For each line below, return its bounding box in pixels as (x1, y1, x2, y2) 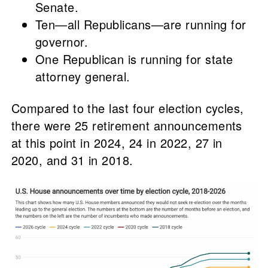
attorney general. (35, 68, 130, 86)
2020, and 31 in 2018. (11, 151, 133, 169)
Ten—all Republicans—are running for (35, 16, 246, 33)
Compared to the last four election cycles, (11, 99, 244, 117)
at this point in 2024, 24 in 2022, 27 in (11, 134, 223, 152)
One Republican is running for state (35, 50, 233, 68)
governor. (35, 33, 89, 51)
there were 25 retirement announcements (11, 117, 242, 135)
